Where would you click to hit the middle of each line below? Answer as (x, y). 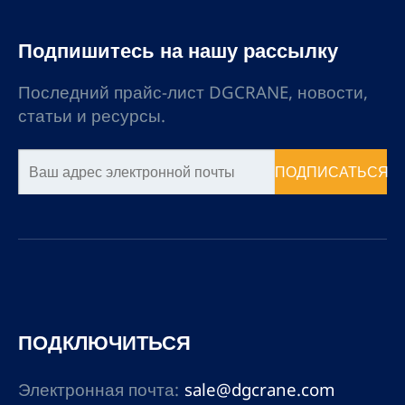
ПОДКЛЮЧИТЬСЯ (104, 343)
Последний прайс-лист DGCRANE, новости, (193, 91)
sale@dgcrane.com (260, 390)
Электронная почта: (98, 390)
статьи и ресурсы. (91, 115)
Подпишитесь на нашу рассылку (178, 50)
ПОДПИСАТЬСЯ (331, 172)
